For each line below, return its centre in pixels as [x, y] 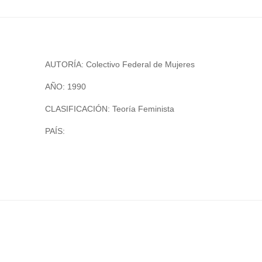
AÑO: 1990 [66, 87]
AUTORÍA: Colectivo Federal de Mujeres [120, 65]
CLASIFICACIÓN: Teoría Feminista [110, 109]
